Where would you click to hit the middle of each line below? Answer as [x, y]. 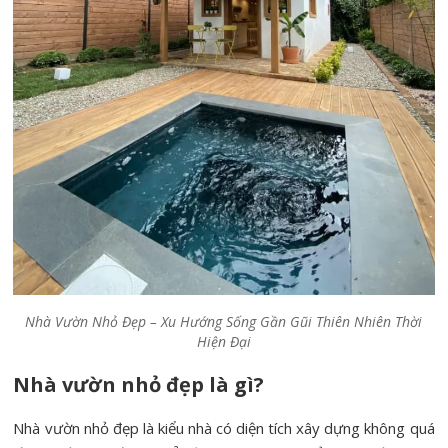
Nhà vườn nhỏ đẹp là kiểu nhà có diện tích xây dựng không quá [224, 428]
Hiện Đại [223, 342]
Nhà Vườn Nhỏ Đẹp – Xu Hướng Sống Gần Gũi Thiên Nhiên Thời [224, 322]
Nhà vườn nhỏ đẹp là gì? [139, 385]
